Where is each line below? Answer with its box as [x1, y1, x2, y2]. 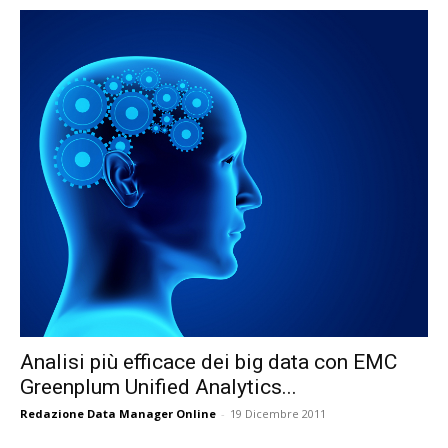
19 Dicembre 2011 [230, 405, 326, 421]
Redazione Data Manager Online [20, 405, 216, 421]
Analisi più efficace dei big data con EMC [20, 349, 397, 374]
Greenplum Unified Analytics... [20, 374, 297, 399]
